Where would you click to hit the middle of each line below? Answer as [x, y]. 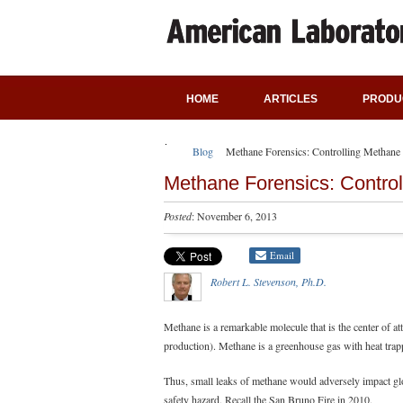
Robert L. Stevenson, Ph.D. [269, 282]
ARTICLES [291, 99]
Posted [178, 216]
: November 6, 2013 [234, 216]
